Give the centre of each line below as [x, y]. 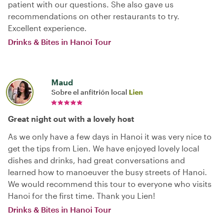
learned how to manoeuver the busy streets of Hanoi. [108, 172]
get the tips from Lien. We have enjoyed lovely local [104, 148]
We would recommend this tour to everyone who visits [110, 184]
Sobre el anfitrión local [90, 92]
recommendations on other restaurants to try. [94, 16]
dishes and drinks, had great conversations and [96, 160]
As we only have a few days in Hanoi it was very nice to [110, 136]
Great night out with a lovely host [71, 118]
